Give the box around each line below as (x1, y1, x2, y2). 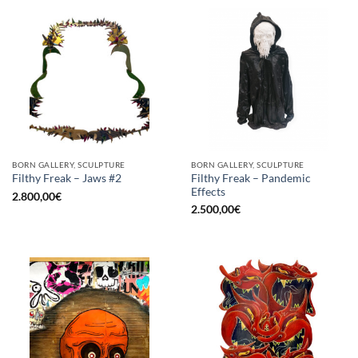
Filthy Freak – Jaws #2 (12, 172, 121, 185)
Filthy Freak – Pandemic (191, 171, 311, 185)
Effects (191, 185, 225, 198)
